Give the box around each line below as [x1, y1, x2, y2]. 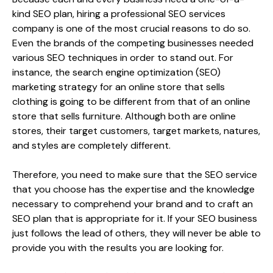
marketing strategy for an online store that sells [12, 80, 225, 93]
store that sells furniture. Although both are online [12, 109, 236, 122]
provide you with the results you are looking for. [12, 241, 224, 254]
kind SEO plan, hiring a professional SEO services [12, 7, 225, 20]
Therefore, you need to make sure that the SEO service [12, 168, 257, 181]
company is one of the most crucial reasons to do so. [12, 21, 250, 35]
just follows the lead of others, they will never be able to [12, 226, 261, 239]
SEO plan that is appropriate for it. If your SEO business [12, 211, 257, 225]
